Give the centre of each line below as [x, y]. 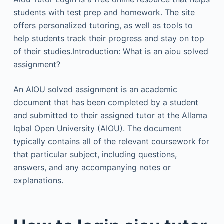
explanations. [38, 180]
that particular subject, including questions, [95, 154]
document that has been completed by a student [106, 102]
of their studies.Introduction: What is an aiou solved [111, 51]
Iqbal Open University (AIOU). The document [97, 128]
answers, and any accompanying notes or [92, 167]
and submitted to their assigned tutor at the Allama [110, 115]
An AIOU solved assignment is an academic [95, 89]
